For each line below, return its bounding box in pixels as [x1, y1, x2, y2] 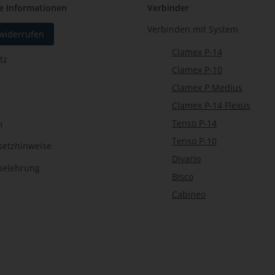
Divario [172, 153, 201, 165]
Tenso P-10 [172, 135, 217, 147]
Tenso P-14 [172, 117, 217, 130]
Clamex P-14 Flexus [172, 99, 250, 112]
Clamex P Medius [172, 82, 242, 94]
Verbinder [147, 2, 189, 14]
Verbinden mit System [147, 23, 238, 36]
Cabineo [172, 188, 206, 201]
